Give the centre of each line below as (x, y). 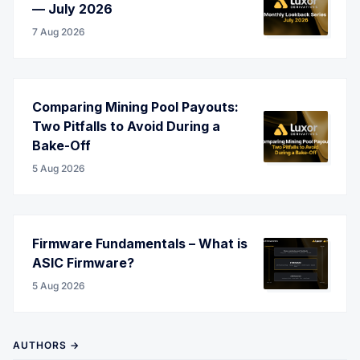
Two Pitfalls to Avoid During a (126, 126)
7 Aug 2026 (59, 31)
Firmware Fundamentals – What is (140, 243)
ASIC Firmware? (83, 262)
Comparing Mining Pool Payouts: (135, 106)
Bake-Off (61, 145)
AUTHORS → (46, 345)
